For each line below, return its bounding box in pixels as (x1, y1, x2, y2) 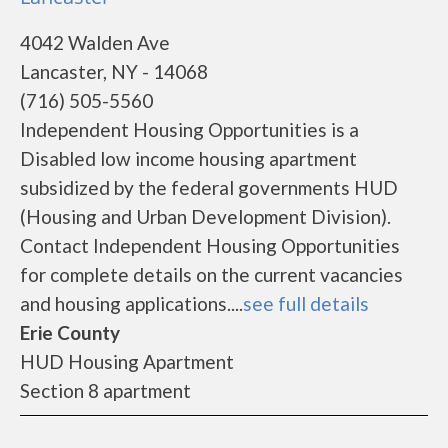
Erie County (20, 321, 120, 344)
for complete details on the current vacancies (20, 263, 403, 286)
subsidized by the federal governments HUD (20, 176, 398, 199)
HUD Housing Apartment (20, 350, 234, 373)
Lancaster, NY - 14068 (20, 60, 208, 83)
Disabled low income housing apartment (20, 147, 357, 170)
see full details (243, 292, 369, 315)
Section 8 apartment (20, 379, 191, 402)
